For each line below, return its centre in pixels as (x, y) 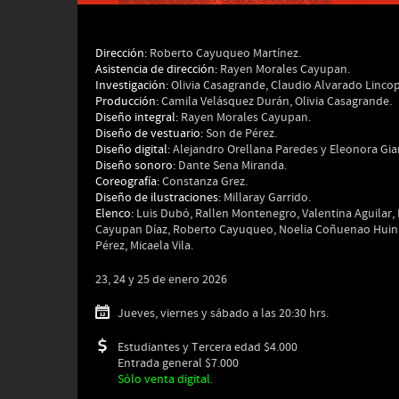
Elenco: (114, 214)
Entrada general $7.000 (178, 363)
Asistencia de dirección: (156, 69)
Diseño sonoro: (135, 166)
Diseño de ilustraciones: (158, 198)
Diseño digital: (133, 150)
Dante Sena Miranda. (231, 166)
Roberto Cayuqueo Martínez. (224, 53)
